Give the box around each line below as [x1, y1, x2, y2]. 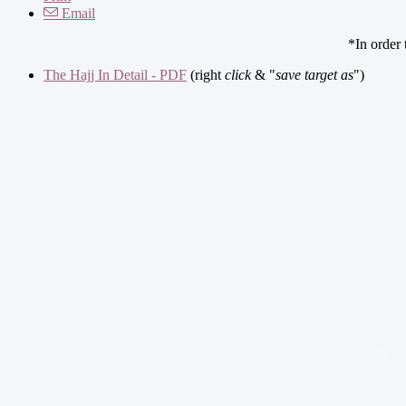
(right [187, 66, 225, 82]
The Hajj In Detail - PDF [43, 66, 187, 82]
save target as [275, 66, 353, 82]
